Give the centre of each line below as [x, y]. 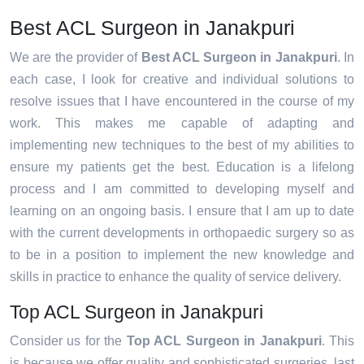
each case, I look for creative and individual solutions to [182, 80]
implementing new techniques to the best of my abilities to [182, 145]
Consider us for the [68, 341]
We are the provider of [76, 58]
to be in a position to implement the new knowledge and [182, 255]
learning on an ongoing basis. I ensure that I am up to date [182, 211]
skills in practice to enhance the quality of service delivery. [175, 277]
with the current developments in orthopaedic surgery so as [182, 233]
